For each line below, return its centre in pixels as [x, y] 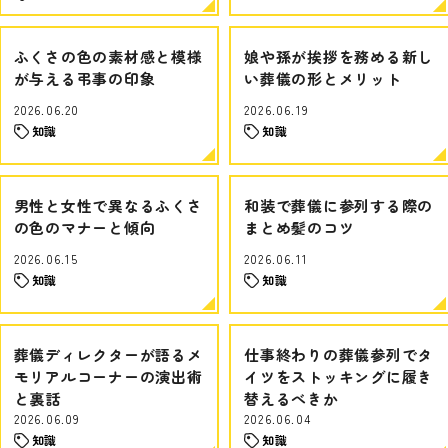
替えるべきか [291, 398]
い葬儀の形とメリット [323, 78]
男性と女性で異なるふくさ [108, 205]
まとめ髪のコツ [299, 227]
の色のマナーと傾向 [84, 227]
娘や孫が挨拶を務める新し [338, 56]
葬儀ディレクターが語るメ [108, 354]
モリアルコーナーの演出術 [108, 376]
